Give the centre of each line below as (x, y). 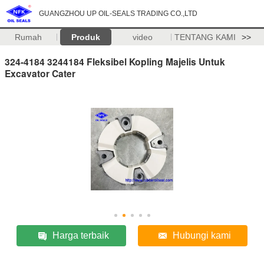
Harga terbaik (81, 235)
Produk (85, 37)
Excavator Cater (40, 73)
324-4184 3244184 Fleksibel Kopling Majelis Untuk (115, 61)
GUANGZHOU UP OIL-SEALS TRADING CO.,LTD (118, 14)
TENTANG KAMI (205, 37)
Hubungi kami (202, 235)
